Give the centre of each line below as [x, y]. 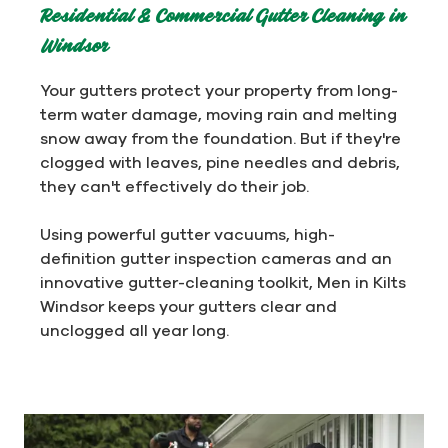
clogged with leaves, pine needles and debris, [220, 161]
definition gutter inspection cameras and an [216, 257]
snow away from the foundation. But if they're [220, 137]
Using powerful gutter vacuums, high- [187, 233]
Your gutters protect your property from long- [219, 89]
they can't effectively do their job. [174, 185]
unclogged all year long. [134, 329]
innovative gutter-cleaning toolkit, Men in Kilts [223, 281]
